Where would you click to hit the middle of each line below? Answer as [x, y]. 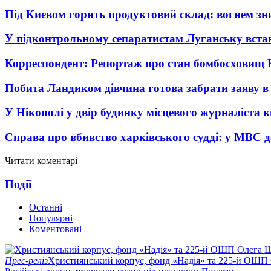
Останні [46, 207]
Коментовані [55, 229]
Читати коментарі [41, 160]
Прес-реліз [26, 261]
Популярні [51, 218]
